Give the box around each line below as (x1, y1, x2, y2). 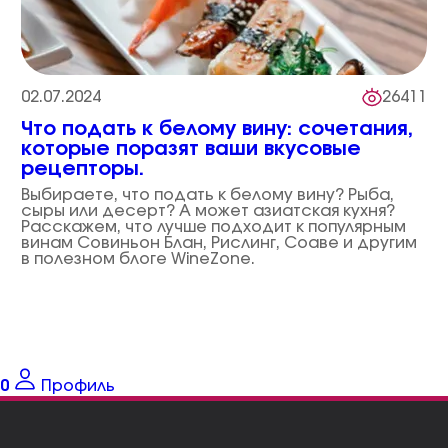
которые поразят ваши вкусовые (20, 139, 361, 159)
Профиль (41, 378, 115, 394)
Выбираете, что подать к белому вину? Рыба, (20, 187, 394, 203)
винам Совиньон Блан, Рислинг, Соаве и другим (20, 235, 417, 251)
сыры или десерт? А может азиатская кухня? (20, 203, 395, 219)
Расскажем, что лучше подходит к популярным (20, 219, 406, 235)
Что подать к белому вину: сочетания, (20, 119, 413, 139)
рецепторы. (20, 159, 144, 179)
